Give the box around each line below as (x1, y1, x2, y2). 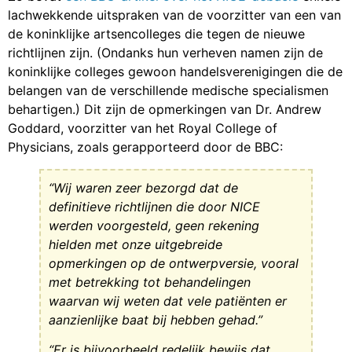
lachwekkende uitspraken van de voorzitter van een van (8, 6, 341, 23)
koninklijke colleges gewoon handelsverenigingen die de (8, 63, 343, 79)
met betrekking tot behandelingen (49, 273, 251, 290)
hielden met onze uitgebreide (49, 236, 222, 252)
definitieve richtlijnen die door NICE (49, 198, 260, 214)
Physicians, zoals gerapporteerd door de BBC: (8, 138, 283, 155)
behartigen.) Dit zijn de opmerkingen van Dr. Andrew (8, 101, 321, 117)
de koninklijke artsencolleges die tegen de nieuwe (8, 25, 305, 42)
